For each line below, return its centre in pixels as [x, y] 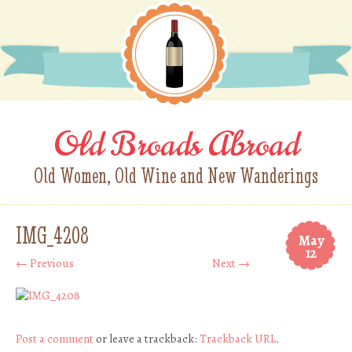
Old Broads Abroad [176, 145]
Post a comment [55, 339]
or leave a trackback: [147, 339]
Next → [231, 264]
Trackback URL [238, 339]
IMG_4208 [52, 236]
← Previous [45, 264]
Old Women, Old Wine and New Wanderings [176, 176]
